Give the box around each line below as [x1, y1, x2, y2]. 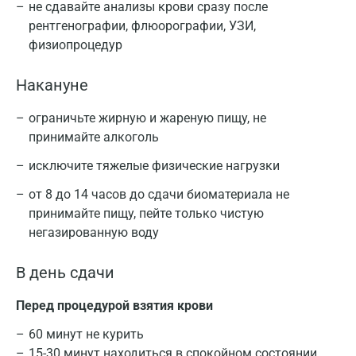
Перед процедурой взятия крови [16, 298, 213, 313]
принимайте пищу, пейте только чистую [29, 206, 264, 221]
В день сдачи [16, 263, 114, 282]
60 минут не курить [29, 327, 144, 342]
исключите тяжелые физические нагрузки [29, 158, 280, 173]
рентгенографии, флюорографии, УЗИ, [29, 18, 256, 33]
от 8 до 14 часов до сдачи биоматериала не [29, 187, 289, 202]
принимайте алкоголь [29, 130, 159, 145]
